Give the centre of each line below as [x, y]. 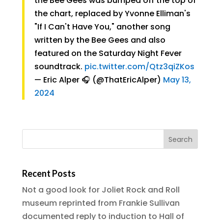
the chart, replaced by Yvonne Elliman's [112, 14]
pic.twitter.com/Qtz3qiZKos [139, 67]
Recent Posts [49, 174]
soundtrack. [59, 67]
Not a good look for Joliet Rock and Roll [101, 190]
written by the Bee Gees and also [100, 40]
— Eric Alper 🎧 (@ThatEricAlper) [98, 80]
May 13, [177, 80]
